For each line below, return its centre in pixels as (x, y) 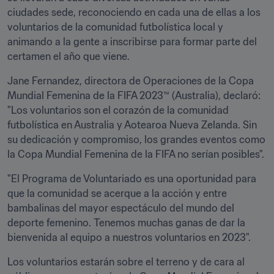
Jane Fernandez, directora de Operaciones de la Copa (131, 81)
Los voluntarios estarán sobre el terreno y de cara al (126, 262)
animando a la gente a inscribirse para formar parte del (132, 42)
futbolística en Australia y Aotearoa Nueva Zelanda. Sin (132, 125)
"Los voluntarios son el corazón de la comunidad (118, 110)
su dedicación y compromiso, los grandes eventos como (136, 139)
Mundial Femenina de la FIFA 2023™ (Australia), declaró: (134, 95)
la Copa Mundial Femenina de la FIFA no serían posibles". (136, 154)
